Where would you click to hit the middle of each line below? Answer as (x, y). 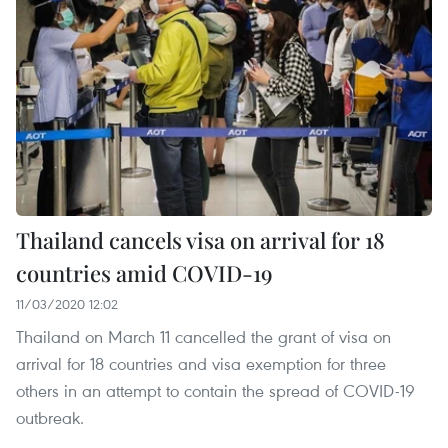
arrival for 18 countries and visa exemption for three (201, 363)
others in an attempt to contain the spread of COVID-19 (215, 390)
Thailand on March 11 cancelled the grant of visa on (203, 336)
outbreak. (50, 417)
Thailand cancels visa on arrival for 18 (200, 239)
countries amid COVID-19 (144, 272)
